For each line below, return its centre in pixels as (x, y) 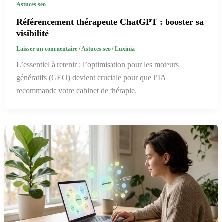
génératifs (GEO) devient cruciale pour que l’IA (91, 77)
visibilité (32, 33)
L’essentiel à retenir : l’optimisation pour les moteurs (97, 64)
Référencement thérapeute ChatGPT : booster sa (110, 22)
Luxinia (125, 49)
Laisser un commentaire (47, 49)
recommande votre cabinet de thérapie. (76, 90)
